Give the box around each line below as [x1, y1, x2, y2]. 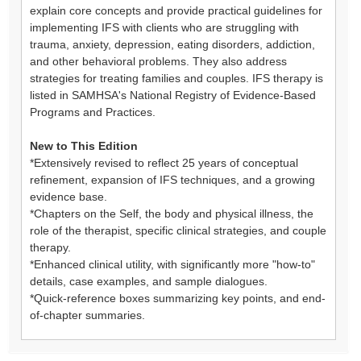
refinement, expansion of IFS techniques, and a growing [30, 172, 315, 186]
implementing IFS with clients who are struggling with [30, 20, 299, 34]
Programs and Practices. [30, 105, 156, 118]
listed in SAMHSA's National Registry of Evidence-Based [30, 88, 316, 102]
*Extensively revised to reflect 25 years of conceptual [30, 156, 298, 169]
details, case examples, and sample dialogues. [30, 274, 268, 288]
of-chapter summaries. [30, 308, 145, 322]
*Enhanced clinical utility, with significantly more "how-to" [30, 257, 315, 271]
